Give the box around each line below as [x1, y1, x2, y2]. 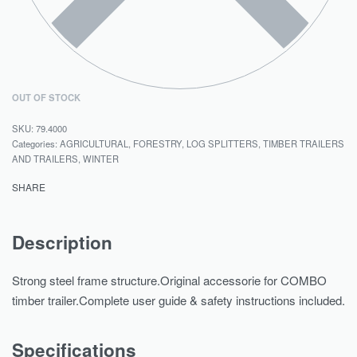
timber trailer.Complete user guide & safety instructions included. [12, 291, 345, 308]
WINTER [83, 152, 119, 166]
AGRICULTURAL [60, 137, 128, 151]
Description [12, 229, 112, 256]
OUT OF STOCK [12, 91, 80, 104]
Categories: [12, 137, 60, 151]
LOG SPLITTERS [186, 137, 258, 151]
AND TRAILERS [12, 152, 78, 166]
